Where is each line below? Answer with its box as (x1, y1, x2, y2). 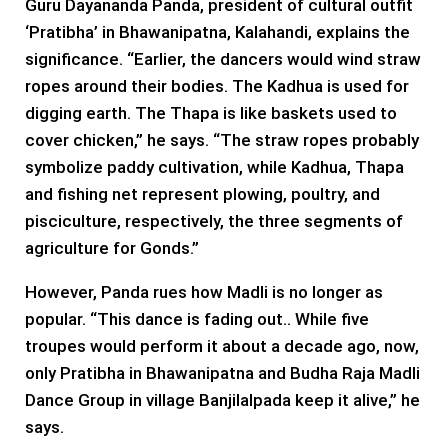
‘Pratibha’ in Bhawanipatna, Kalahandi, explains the (25, 21, 410, 42)
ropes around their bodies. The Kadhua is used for (25, 75, 409, 96)
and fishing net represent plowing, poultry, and (25, 183, 380, 204)
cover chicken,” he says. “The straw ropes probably (25, 129, 419, 150)
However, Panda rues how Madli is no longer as (25, 281, 383, 302)
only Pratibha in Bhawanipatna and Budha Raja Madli (25, 362, 420, 383)
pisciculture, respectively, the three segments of (25, 210, 403, 231)
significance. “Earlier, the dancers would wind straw (25, 48, 421, 69)
